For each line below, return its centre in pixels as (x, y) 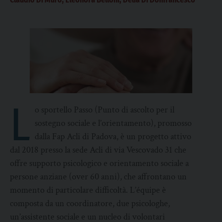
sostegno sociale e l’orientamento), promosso (113, 123)
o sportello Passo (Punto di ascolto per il (105, 110)
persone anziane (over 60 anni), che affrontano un (98, 177)
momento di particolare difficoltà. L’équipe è (88, 190)
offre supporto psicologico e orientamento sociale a (99, 164)
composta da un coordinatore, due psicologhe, (90, 204)
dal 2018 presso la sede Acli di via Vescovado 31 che (98, 150)
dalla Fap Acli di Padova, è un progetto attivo (113, 137)
